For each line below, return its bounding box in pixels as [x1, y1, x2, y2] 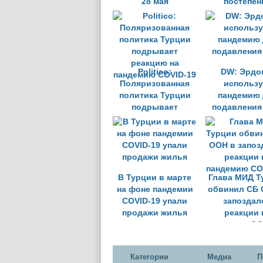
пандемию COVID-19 [113, 126, 196, 135]
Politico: [138, 68, 171, 76]
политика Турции [119, 91, 191, 100]
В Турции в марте [118, 173, 191, 182]
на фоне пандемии [116, 185, 193, 194]
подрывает [131, 103, 178, 112]
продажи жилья [122, 208, 187, 217]
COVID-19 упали [122, 197, 187, 205]
